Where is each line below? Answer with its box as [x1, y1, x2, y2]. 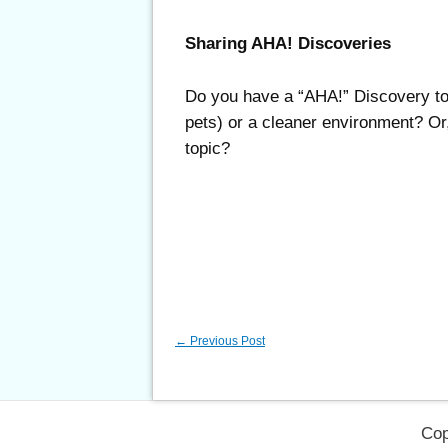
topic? [185, 138, 230, 158]
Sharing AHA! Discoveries [185, 33, 391, 53]
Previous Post [187, 334, 265, 349]
